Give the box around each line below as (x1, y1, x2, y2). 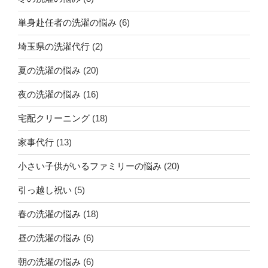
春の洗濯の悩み (18, 209, 81, 220)
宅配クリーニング (18, 113, 90, 124)
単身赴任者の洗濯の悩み (18, 17, 117, 28)
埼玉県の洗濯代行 (18, 41, 90, 52)
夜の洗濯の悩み (18, 89, 81, 100)
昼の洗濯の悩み (18, 233, 81, 243)
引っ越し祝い (18, 185, 72, 196)
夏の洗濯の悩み (18, 65, 81, 76)
